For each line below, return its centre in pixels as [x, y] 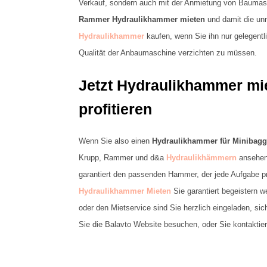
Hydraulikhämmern [201, 158]
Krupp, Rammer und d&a [122, 158]
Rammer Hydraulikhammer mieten [142, 19]
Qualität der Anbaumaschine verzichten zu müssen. [168, 52]
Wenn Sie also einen [115, 141]
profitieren [115, 109]
